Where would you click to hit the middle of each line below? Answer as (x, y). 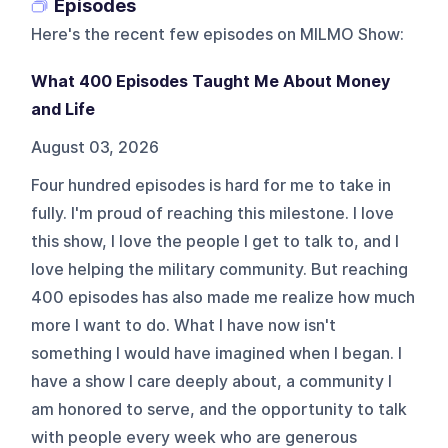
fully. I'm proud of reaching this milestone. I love (213, 213)
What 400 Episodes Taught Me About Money (211, 81)
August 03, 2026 (95, 147)
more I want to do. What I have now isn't (184, 325)
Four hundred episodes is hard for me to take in (211, 185)
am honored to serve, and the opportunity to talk (219, 409)
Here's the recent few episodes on (164, 34)
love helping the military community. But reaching (220, 269)
